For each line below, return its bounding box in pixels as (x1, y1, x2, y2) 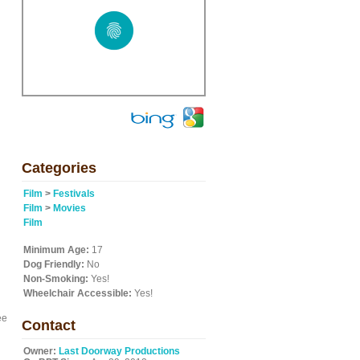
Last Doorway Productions (59, 346, 180, 357)
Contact (22, 317, 76, 333)
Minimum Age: (23, 244, 89, 256)
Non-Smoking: (23, 273, 88, 284)
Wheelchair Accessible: (23, 288, 132, 299)
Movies (53, 202, 86, 214)
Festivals (53, 188, 95, 199)
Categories (22, 160, 96, 176)
